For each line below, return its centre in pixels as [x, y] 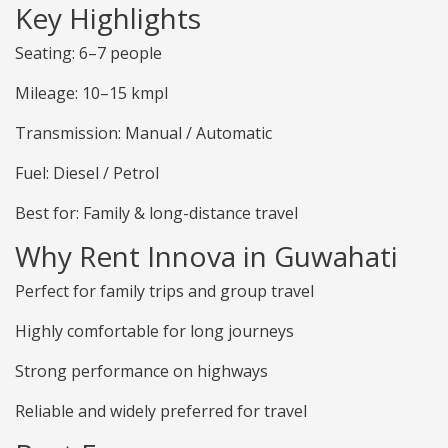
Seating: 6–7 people [88, 53]
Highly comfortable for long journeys [154, 331]
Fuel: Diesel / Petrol [87, 173]
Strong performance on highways [141, 371]
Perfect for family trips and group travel [164, 291]
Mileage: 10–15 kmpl [91, 93]
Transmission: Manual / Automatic [143, 133]
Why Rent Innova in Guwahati [206, 256]
